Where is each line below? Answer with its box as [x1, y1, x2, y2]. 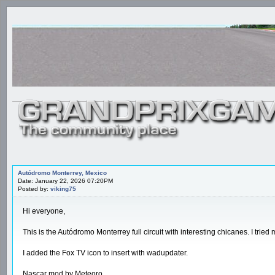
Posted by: [18, 185, 50, 192]
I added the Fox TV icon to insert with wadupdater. [23, 248, 188, 257]
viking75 [50, 185, 76, 192]
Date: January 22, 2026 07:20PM [18, 177, 113, 184]
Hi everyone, [23, 206, 65, 215]
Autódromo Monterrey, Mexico [18, 169, 107, 176]
